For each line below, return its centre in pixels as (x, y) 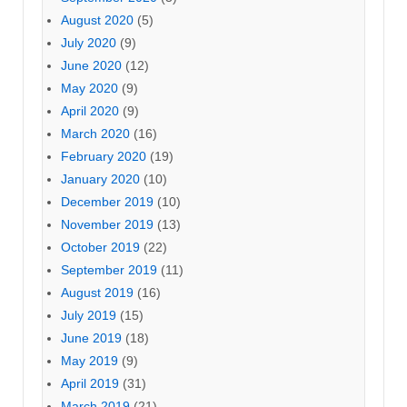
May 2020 (89, 88)
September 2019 (109, 269)
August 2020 (97, 20)
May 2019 (89, 360)
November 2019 (107, 224)
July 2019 (89, 315)
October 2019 (100, 247)
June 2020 (91, 65)
